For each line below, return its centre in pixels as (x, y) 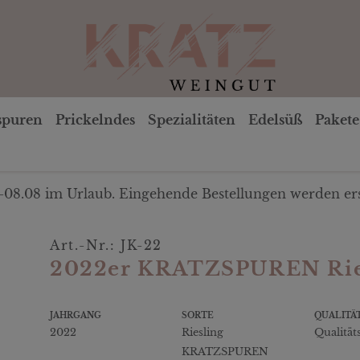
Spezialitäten (192, 119)
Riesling (203, 332)
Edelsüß (275, 119)
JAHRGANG (76, 315)
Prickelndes (95, 119)
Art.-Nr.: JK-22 (106, 245)
